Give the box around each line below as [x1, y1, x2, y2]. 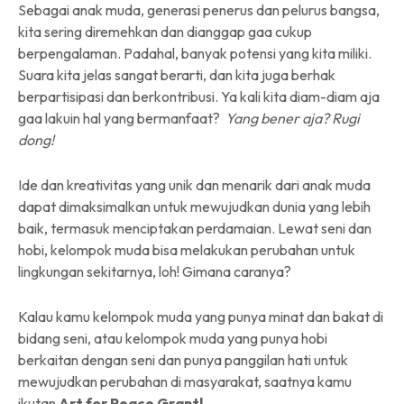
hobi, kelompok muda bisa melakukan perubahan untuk [18, 240, 355, 259]
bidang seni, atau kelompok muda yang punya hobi [18, 328, 327, 347]
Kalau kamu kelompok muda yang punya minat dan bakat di [18, 307, 383, 326]
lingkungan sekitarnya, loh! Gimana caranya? [18, 262, 294, 280]
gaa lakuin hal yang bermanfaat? [18, 108, 225, 127]
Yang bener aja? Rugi [225, 108, 360, 127]
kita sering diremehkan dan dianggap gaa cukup [18, 22, 312, 41]
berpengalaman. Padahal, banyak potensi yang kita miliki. [18, 43, 372, 62]
